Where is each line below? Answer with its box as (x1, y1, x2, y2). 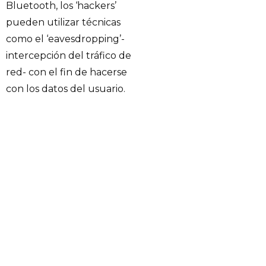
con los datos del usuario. (6, 83, 125, 94)
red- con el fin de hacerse (6, 66, 127, 78)
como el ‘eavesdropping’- (6, 33, 125, 45)
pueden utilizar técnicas (6, 16, 121, 28)
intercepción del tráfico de (6, 49, 131, 61)
